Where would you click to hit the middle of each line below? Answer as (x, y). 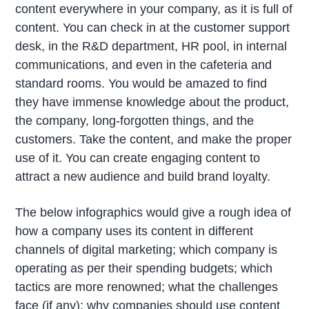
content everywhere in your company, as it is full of (154, 9)
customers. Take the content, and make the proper (154, 140)
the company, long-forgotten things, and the (135, 121)
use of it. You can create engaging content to (138, 158)
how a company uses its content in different (134, 231)
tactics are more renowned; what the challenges (147, 287)
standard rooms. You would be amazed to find (141, 84)
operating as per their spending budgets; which (144, 269)
